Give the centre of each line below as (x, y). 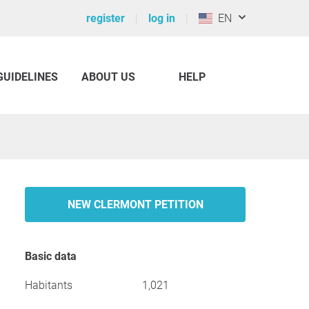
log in (162, 18)
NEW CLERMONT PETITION (135, 205)
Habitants (49, 285)
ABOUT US (108, 77)
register (106, 18)
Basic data (54, 256)
